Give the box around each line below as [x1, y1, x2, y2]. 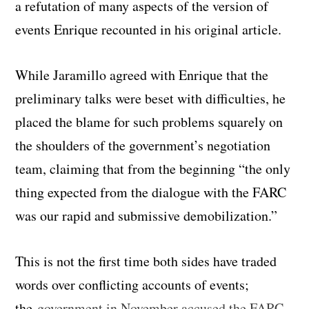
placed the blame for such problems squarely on [15, 112, 283, 131]
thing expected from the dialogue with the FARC [15, 182, 287, 201]
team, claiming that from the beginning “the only [15, 159, 291, 178]
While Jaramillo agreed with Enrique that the [15, 65, 269, 84]
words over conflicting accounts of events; [15, 275, 250, 294]
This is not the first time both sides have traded [15, 251, 277, 270]
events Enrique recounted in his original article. [15, 19, 282, 39]
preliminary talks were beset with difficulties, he [15, 88, 286, 108]
